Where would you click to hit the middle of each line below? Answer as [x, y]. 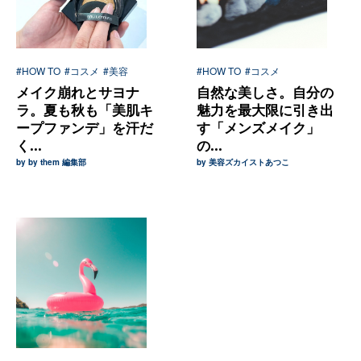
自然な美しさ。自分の [266, 92]
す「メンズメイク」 [259, 128]
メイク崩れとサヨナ [78, 92]
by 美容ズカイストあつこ [243, 162]
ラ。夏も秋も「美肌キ [85, 110]
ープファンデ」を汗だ [85, 128]
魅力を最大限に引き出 [266, 110]
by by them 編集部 [51, 162]
